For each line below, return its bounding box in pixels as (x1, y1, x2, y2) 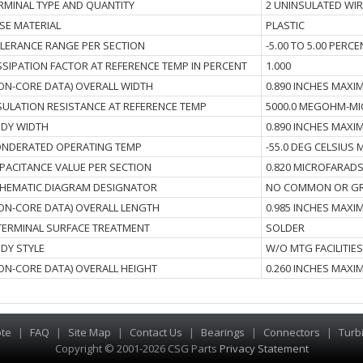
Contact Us (129, 325, 182, 340)
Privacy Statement (216, 341, 309, 356)
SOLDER (266, 220, 305, 235)
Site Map (67, 325, 111, 340)
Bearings (200, 325, 245, 340)
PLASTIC (266, 18, 305, 32)
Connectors (263, 325, 320, 340)
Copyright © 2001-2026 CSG (54, 341, 191, 356)
